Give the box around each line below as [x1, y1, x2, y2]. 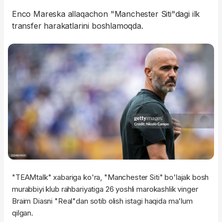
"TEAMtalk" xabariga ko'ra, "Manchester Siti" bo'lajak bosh [12, 172, 209, 182]
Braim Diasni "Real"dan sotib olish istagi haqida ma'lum [12, 196, 193, 206]
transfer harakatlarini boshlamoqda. [12, 21, 143, 31]
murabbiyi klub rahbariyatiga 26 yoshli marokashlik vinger [12, 184, 198, 194]
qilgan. [12, 208, 33, 218]
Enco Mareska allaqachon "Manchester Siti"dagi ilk [12, 9, 200, 19]
